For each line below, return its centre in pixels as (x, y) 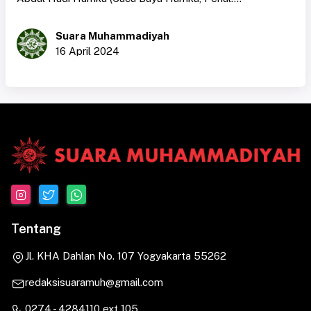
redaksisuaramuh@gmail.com (94, 282)
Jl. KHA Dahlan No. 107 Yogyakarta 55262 (126, 255)
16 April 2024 (87, 51)
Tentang (36, 228)
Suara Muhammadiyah (112, 35)
